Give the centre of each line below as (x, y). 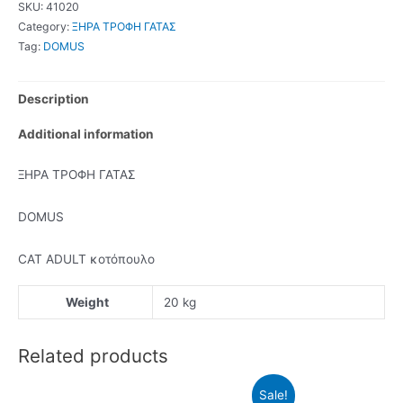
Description (54, 99)
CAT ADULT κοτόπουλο (86, 260)
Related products (93, 355)
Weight (88, 303)
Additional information (86, 134)
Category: (45, 26)
